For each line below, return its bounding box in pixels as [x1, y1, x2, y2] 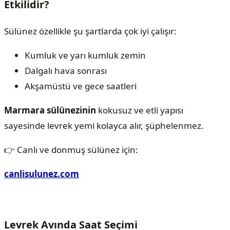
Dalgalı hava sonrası [25, 64, 107, 76]
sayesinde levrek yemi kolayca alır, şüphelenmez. [4, 119, 204, 131]
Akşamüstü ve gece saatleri [25, 80, 137, 92]
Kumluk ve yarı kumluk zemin [25, 49, 146, 61]
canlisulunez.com [4, 167, 79, 180]
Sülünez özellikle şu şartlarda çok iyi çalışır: [4, 25, 177, 37]
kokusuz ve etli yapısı [96, 104, 183, 116]
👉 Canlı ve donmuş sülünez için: [4, 143, 138, 156]
